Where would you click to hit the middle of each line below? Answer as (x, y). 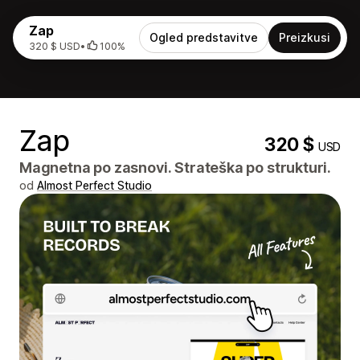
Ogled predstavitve (204, 37)
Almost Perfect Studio (94, 185)
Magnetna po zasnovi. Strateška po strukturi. (176, 168)
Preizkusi (305, 37)
